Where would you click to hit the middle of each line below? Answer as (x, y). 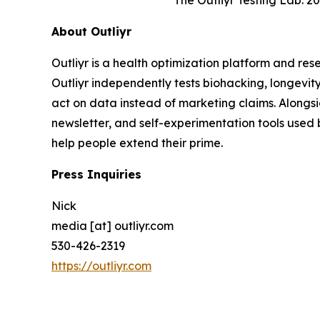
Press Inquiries (96, 175)
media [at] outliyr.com (112, 226)
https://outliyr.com (101, 266)
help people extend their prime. (137, 143)
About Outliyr (91, 32)
